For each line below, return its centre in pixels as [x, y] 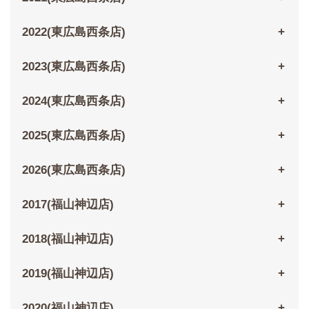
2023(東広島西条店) [73, 67]
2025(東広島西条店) [73, 136]
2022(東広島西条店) [73, 32]
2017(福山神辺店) [68, 205]
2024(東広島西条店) [73, 101]
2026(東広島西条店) [73, 170]
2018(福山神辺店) [68, 239]
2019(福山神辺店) [68, 274]
